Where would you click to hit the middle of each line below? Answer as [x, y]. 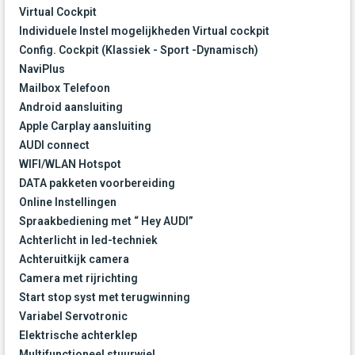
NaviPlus [42, 69]
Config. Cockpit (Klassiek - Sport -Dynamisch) [139, 50]
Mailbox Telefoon [65, 88]
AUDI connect [54, 145]
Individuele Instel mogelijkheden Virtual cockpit [144, 31]
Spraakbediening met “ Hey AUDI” [106, 221]
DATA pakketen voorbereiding [97, 183]
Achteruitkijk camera [74, 260]
